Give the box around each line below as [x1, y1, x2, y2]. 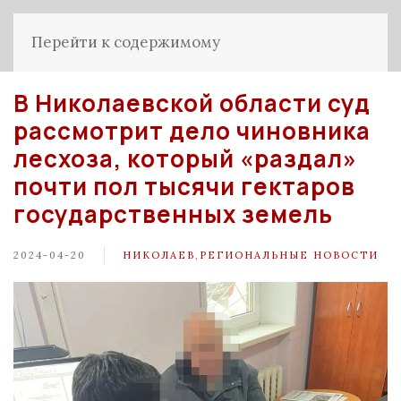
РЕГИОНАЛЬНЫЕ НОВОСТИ [200, 248, 379, 261]
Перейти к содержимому [31, 32, 220, 52]
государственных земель [13, 198, 333, 230]
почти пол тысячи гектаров [13, 170, 355, 202]
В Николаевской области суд [13, 87, 371, 119]
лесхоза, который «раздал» [13, 142, 357, 175]
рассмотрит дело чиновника [13, 115, 371, 147]
